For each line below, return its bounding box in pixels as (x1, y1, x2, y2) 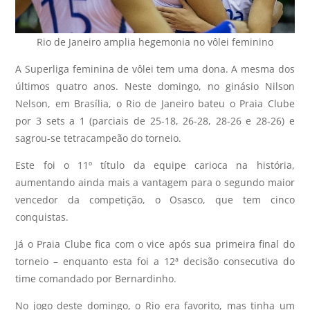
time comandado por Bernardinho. (15, 271, 177, 285)
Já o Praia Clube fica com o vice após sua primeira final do (15, 237, 295, 250)
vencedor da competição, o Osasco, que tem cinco (15, 192, 295, 206)
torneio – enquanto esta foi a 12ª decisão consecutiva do (15, 254, 295, 268)
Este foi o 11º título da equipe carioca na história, (15, 158, 295, 172)
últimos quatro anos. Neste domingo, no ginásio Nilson (15, 79, 295, 93)
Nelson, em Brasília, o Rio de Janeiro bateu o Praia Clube (15, 96, 295, 110)
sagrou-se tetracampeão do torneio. (15, 131, 182, 145)
